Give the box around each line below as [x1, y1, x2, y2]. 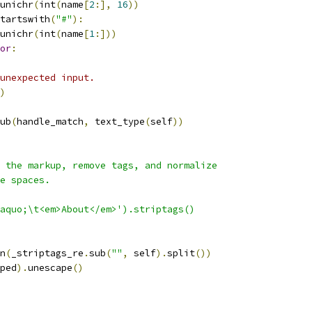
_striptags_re [11, 247, 84, 259]
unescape [28, 262, 72, 274]
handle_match [17, 116, 84, 127]
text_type [89, 116, 145, 127]
